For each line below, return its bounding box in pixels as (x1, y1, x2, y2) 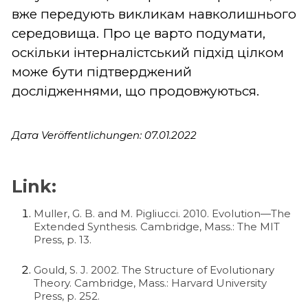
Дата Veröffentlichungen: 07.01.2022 (12, 128, 197, 142)
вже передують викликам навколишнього (12, 5, 296, 22)
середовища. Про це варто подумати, (12, 25, 265, 41)
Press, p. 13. (34, 232, 91, 246)
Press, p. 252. (34, 289, 100, 302)
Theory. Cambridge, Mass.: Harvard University (34, 276, 267, 289)
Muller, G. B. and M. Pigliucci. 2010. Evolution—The (34, 206, 291, 220)
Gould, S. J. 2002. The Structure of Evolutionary (34, 263, 274, 276)
